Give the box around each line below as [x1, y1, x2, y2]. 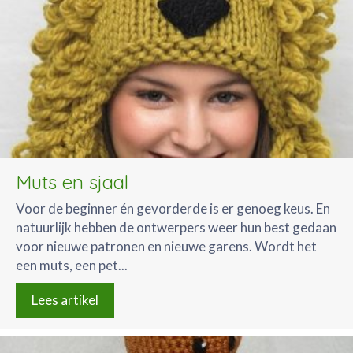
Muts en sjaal [16, 170, 128, 195]
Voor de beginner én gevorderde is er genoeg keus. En [16, 200, 330, 217]
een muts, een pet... [16, 257, 128, 274]
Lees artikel [32, 292, 98, 309]
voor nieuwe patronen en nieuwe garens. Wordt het [16, 238, 317, 255]
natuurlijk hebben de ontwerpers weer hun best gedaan [16, 219, 336, 236]
